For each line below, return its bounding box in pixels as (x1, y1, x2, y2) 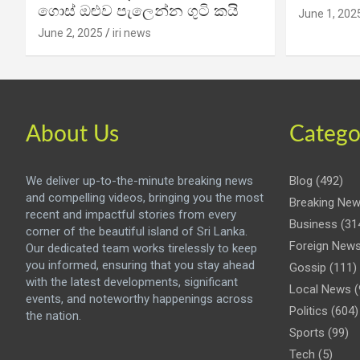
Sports (288, 325, 325, 341)
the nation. (26, 309, 81, 324)
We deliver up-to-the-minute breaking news (26, 174, 253, 189)
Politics (288, 304, 328, 319)
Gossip (288, 260, 326, 276)
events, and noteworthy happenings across (26, 292, 253, 307)
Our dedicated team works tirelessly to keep (26, 241, 257, 256)
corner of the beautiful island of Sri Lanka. (26, 224, 247, 239)
